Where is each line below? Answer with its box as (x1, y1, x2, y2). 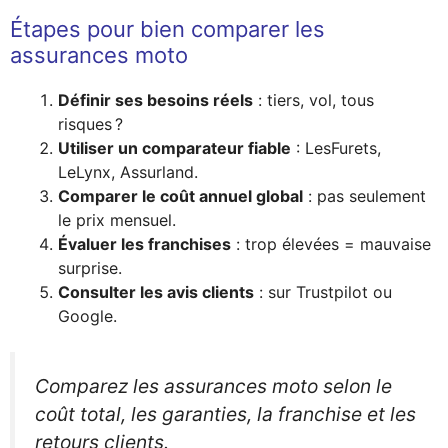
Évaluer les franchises (58, 233, 231, 254)
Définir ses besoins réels (58, 89, 253, 110)
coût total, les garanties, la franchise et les (35, 401, 416, 426)
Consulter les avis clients (58, 281, 254, 302)
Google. (58, 305, 117, 326)
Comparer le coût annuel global (58, 185, 303, 206)
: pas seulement (303, 185, 426, 206)
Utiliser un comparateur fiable (58, 137, 291, 158)
